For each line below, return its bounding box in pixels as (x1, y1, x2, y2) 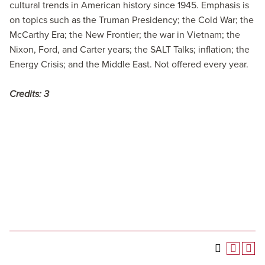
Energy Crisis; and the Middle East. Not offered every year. (9, 59, 248, 70)
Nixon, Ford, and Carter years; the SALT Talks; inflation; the (9, 44, 250, 56)
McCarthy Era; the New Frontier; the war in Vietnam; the (9, 29, 240, 41)
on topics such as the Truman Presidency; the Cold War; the (9, 14, 254, 26)
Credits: (9, 88, 41, 100)
